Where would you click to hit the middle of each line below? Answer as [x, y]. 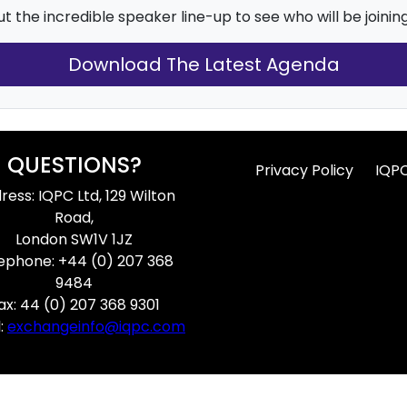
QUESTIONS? [74, 164]
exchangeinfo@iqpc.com [96, 326]
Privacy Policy [304, 170]
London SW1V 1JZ [74, 239]
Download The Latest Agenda [203, 64]
